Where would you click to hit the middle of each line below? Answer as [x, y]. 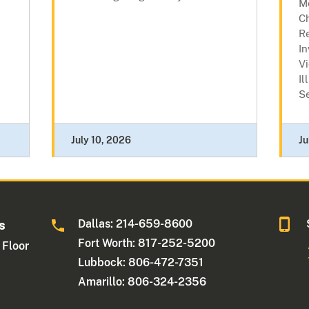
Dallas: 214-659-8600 [136, 224]
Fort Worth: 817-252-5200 [147, 243]
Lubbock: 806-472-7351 [141, 263]
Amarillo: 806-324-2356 [142, 282]
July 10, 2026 [101, 140]
